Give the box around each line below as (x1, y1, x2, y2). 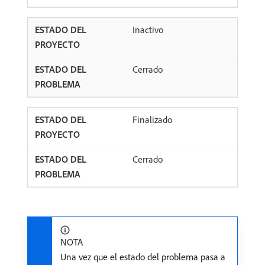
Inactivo (132, 24, 163, 36)
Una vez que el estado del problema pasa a (60, 251, 225, 263)
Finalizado (132, 114, 172, 126)
